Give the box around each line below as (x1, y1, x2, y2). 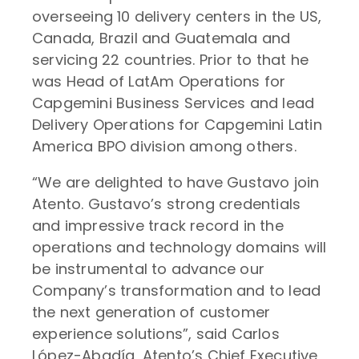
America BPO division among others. (32, 136, 296, 156)
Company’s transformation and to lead (32, 280, 321, 301)
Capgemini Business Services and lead (32, 93, 315, 113)
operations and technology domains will (32, 237, 327, 257)
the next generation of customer (32, 302, 271, 322)
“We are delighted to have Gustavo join (32, 172, 320, 192)
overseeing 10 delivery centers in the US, (32, 6, 322, 26)
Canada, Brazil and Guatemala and (32, 28, 291, 48)
